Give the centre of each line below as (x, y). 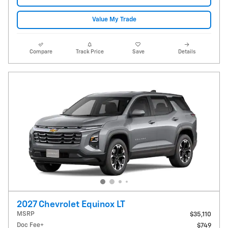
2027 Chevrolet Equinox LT (71, 204)
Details (187, 52)
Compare (41, 52)
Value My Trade (114, 20)
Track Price (90, 52)
